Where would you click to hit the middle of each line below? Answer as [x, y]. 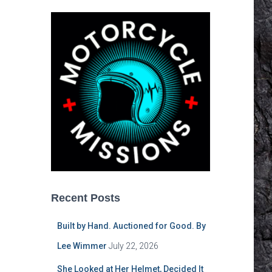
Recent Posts [85, 198]
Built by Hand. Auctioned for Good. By [131, 226]
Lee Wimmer [82, 246]
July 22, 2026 [133, 246]
